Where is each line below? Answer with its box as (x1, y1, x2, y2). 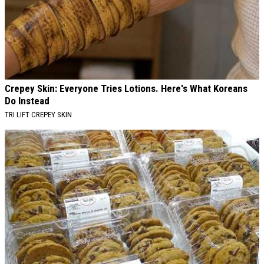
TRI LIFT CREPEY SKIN (5, 110, 72, 120)
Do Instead (5, 95, 49, 107)
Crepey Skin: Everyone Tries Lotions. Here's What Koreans (5, 82, 247, 95)
